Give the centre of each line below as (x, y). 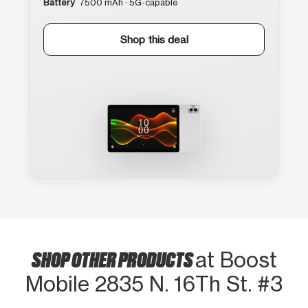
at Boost (236, 260)
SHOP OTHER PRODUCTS (113, 258)
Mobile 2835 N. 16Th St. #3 (154, 284)
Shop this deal (154, 39)
